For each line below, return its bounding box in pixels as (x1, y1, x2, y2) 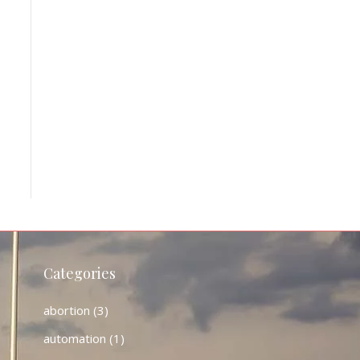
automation (43, 330, 106, 346)
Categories (43, 264, 116, 283)
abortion (43, 302, 90, 318)
